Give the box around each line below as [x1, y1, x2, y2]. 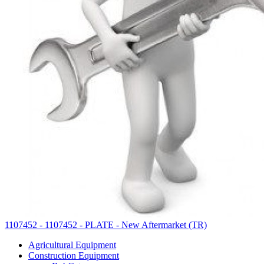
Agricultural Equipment [28, 239, 116, 250]
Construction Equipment [28, 250, 119, 260]
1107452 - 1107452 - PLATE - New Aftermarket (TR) [5, 219, 207, 230]
